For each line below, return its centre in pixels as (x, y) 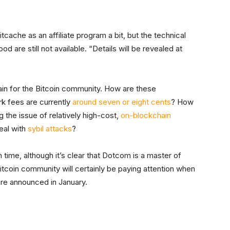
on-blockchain (146, 115)
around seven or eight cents (122, 102)
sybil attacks (50, 128)
